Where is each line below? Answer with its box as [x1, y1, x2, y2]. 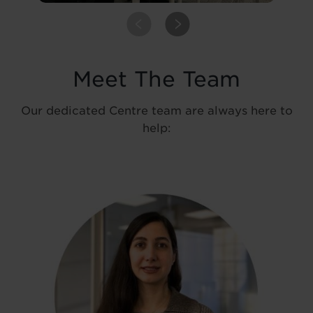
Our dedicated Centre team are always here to [20, 103, 293, 117]
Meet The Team [73, 66, 240, 92]
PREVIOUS [116, 19, 162, 28]
